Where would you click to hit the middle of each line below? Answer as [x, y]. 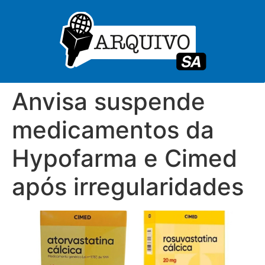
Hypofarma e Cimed [125, 158]
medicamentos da [113, 130]
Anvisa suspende [109, 101]
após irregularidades [128, 187]
